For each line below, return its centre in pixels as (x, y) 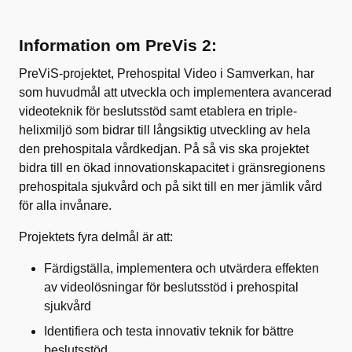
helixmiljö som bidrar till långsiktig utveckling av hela (165, 130)
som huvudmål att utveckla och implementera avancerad (175, 93)
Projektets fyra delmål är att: (97, 237)
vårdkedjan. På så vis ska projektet (211, 149)
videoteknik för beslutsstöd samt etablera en (142, 112)
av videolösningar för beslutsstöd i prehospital (171, 288)
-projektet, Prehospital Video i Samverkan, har (187, 74)
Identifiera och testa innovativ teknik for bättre (169, 332)
